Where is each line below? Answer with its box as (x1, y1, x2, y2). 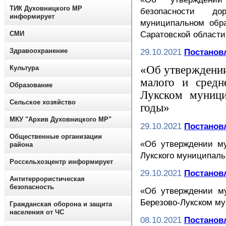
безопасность (10, 183, 54, 191)
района (10, 141, 33, 148)
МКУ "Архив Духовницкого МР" (10, 116, 111, 123)
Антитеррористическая (10, 175, 85, 183)
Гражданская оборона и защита (10, 200, 112, 208)
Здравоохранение (10, 47, 68, 54)
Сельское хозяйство (10, 98, 76, 106)
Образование (10, 81, 52, 89)
